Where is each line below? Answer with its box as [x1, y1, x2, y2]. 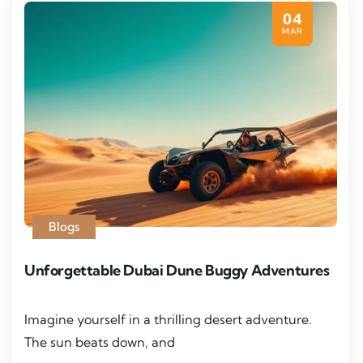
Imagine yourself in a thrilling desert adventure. [24, 311, 312, 328]
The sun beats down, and [24, 334, 175, 351]
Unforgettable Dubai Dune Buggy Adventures [24, 261, 330, 280]
